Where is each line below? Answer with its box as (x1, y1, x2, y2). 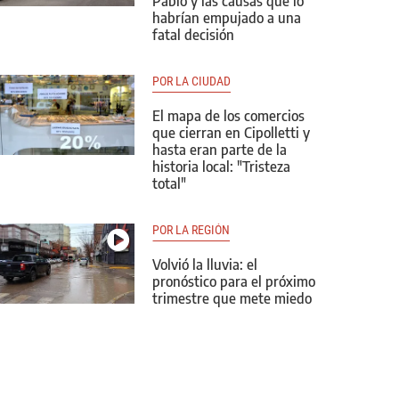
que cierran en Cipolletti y (152, 124, 310, 142)
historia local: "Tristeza (152, 158, 290, 175)
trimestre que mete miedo (152, 289, 312, 307)
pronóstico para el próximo (152, 273, 315, 290)
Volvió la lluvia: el (152, 256, 257, 273)
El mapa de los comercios (152, 107, 305, 125)
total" (152, 175, 186, 192)
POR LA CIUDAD (152, 74, 231, 88)
